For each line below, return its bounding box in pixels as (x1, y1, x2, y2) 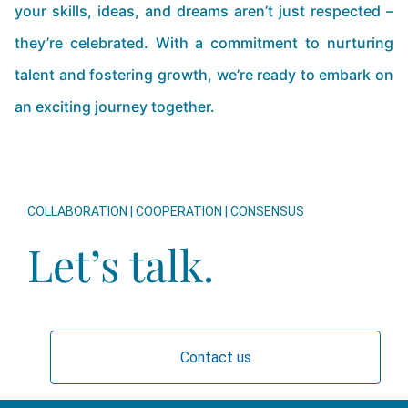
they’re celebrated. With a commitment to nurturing (15, 34, 393, 52)
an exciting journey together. (15, 97, 215, 116)
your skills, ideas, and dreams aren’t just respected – (15, 2, 393, 20)
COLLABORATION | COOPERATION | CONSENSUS (27, 204, 304, 219)
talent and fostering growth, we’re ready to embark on (15, 66, 393, 84)
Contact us (179, 349, 251, 366)
